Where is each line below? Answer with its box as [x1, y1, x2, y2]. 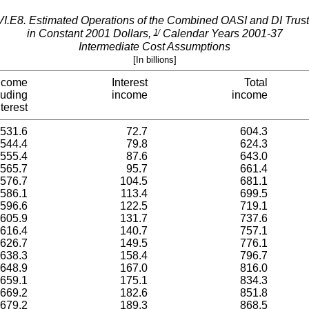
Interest [112, 77, 148, 88]
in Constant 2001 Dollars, [26, 28, 154, 40]
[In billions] [132, 54, 177, 65]
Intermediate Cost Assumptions [79, 40, 230, 52]
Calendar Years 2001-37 [159, 28, 283, 40]
